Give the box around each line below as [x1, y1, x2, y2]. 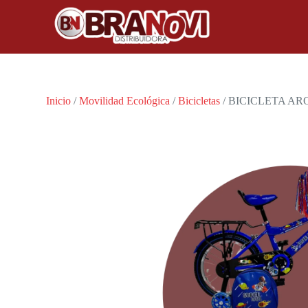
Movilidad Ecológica [79, 95, 170, 107]
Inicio [46, 95, 71, 107]
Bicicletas [178, 95, 221, 107]
